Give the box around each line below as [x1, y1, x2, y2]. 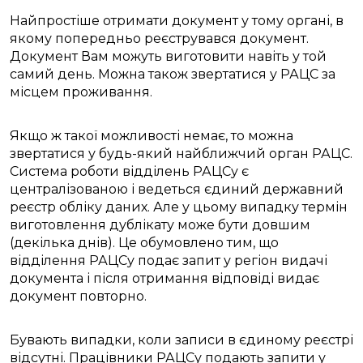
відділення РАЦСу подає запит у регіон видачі [10, 253, 327, 269]
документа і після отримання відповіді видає [10, 271, 319, 287]
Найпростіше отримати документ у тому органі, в [10, 13, 344, 29]
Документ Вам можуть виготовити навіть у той [10, 49, 327, 65]
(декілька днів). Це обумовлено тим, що [10, 235, 279, 251]
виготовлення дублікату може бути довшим [10, 217, 310, 233]
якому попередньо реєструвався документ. [10, 31, 309, 47]
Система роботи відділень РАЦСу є [10, 164, 249, 180]
